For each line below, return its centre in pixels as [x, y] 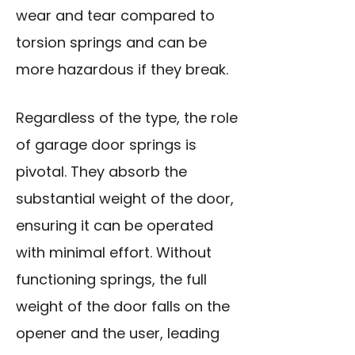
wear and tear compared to [115, 16]
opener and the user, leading [118, 334]
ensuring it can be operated [115, 226]
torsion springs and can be [111, 43]
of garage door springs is [106, 145]
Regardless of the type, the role [127, 118]
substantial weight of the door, [125, 199]
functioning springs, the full [111, 280]
